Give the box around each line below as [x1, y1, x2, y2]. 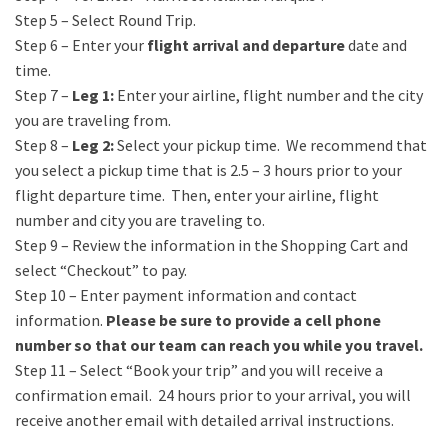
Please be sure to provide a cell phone [106, 310, 381, 330]
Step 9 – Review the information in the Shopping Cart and [15, 235, 408, 255]
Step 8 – [15, 135, 72, 155]
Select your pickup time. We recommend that [117, 135, 427, 155]
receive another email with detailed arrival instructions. [15, 410, 394, 430]
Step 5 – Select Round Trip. [15, 10, 196, 30]
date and [345, 35, 407, 55]
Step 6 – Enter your [15, 35, 144, 55]
